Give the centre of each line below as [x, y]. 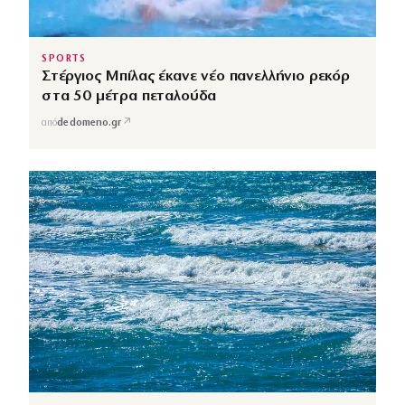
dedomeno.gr [89, 123]
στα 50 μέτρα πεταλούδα [129, 97]
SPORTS [64, 60]
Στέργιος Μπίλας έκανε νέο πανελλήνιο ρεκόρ [196, 77]
